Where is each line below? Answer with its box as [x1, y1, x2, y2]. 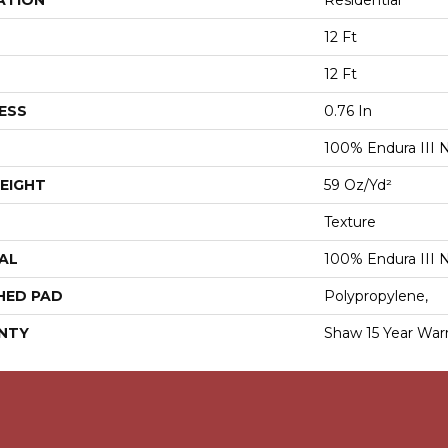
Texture [324, 213, 376, 232]
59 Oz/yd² [324, 176, 392, 195]
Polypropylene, [324, 287, 428, 306]
